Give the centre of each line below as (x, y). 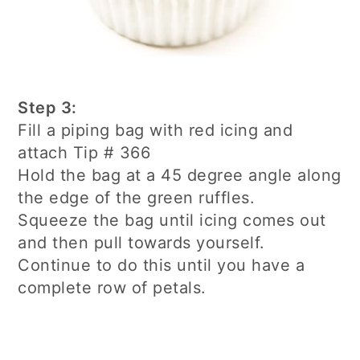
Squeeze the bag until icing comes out (172, 221)
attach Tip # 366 (84, 153)
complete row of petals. (112, 288)
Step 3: (47, 108)
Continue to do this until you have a (162, 266)
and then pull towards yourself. (141, 243)
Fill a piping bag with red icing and (155, 131)
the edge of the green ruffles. (137, 198)
